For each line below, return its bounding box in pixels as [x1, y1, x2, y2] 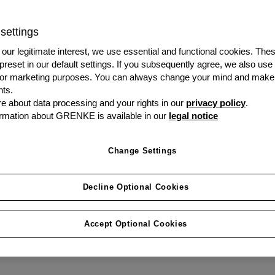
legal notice [169, 111, 218, 121]
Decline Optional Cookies [82, 182, 189, 192]
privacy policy [186, 98, 246, 108]
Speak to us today [195, 79, 263, 90]
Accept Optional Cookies [84, 219, 187, 228]
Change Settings [108, 146, 177, 155]
